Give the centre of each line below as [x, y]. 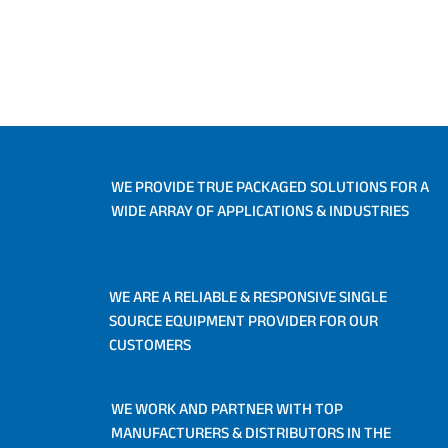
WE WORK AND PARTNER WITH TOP [226, 409]
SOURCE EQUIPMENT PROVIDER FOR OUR [243, 321]
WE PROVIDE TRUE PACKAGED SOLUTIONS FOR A [269, 187]
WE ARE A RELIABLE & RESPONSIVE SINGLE [247, 297]
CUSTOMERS [149, 345]
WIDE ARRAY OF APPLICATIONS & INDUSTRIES [259, 211]
